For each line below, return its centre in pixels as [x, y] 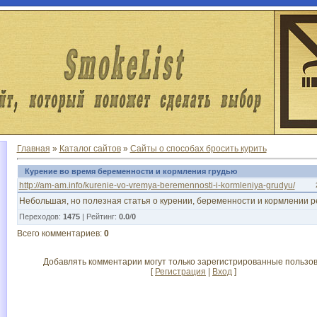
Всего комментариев [58, 234]
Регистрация [180, 272]
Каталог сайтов [90, 149]
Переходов [39, 217]
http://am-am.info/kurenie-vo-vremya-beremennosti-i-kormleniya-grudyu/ [157, 185]
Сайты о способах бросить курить [198, 149]
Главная [33, 149]
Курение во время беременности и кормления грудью [131, 171]
